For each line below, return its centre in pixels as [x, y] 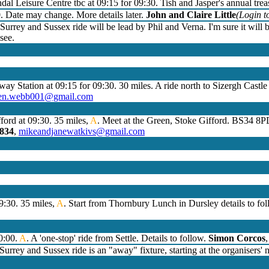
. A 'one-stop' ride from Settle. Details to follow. [117, 238]
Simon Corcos [237, 238]
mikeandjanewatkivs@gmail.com [82, 131]
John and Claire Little [191, 15]
